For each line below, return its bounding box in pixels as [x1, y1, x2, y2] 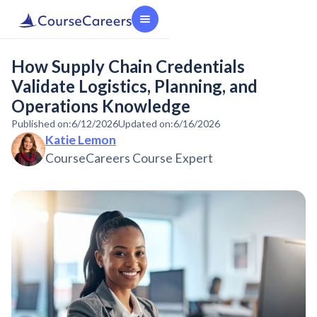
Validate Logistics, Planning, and [11, 76, 258, 96]
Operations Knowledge [11, 96, 190, 116]
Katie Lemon [45, 132, 116, 147]
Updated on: [118, 117, 173, 129]
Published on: [11, 117, 71, 129]
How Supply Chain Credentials [11, 56, 245, 76]
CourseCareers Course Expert [45, 151, 213, 166]
